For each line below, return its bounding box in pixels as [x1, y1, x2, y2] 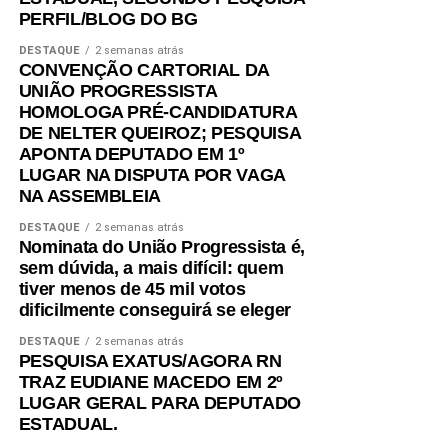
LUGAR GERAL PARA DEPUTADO [18, 393, 301, 414]
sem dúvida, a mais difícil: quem [18, 258, 284, 279]
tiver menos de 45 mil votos [18, 279, 246, 300]
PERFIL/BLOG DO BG [18, 9, 198, 30]
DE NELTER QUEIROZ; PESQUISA [18, 123, 301, 144]
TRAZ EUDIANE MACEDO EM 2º [18, 372, 283, 393]
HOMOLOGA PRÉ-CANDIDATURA [18, 102, 297, 123]
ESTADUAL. [18, 414, 118, 435]
